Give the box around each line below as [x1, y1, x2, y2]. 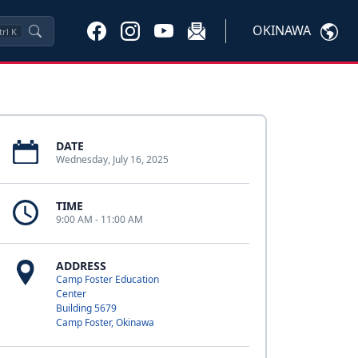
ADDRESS [55, 258, 106, 273]
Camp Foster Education [55, 272, 159, 286]
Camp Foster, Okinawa [55, 316, 154, 329]
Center [55, 287, 86, 300]
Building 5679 [55, 301, 117, 315]
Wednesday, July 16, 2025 [55, 153, 169, 166]
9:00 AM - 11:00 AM [55, 213, 143, 226]
